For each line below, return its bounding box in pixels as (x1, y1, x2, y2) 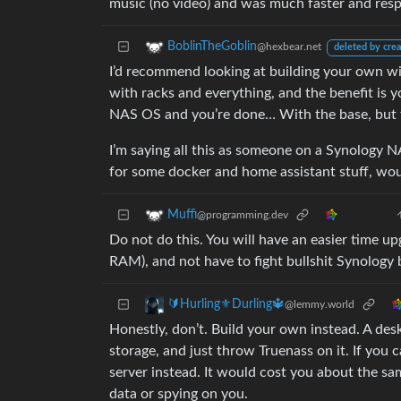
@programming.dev (197, 209, 288, 221)
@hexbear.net (257, 41, 321, 53)
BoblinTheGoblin (167, 40, 257, 54)
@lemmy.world (285, 299, 354, 311)
